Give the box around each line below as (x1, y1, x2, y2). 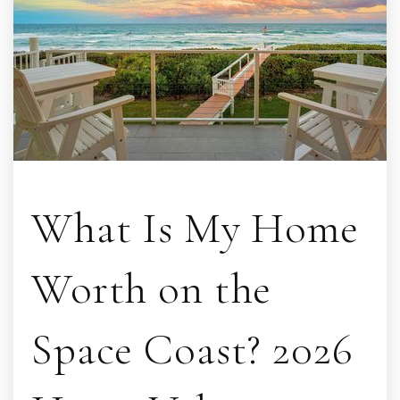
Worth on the (31, 262, 272, 315)
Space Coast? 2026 (31, 323, 354, 376)
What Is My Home (31, 202, 359, 254)
